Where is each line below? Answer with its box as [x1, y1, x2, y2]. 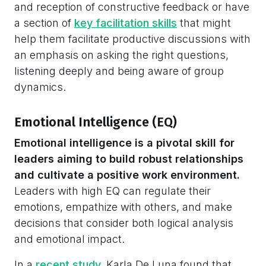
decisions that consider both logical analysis [14, 216, 233, 229]
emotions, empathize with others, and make [14, 200, 232, 213]
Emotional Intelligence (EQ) [14, 114, 177, 130]
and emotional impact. [14, 232, 125, 245]
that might [177, 17, 231, 30]
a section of [14, 17, 74, 30]
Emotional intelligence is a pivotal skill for [14, 136, 235, 149]
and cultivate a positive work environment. [14, 168, 240, 181]
